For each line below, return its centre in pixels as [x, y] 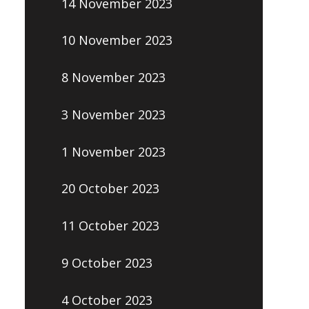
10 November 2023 [117, 40]
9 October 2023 [107, 262]
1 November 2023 [113, 151]
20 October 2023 [110, 189]
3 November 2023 [113, 114]
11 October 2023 [110, 226]
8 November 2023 [113, 78]
